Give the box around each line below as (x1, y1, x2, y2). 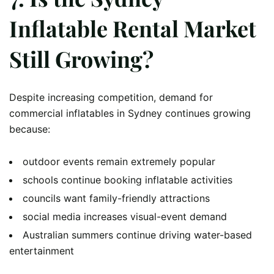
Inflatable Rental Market (9, 13, 256, 43)
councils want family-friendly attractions (23, 191, 210, 204)
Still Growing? (9, 43, 154, 73)
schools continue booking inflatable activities (23, 173, 232, 186)
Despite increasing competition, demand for (9, 91, 213, 103)
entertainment (9, 244, 74, 257)
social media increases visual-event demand (23, 210, 227, 223)
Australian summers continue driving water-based (23, 228, 252, 241)
